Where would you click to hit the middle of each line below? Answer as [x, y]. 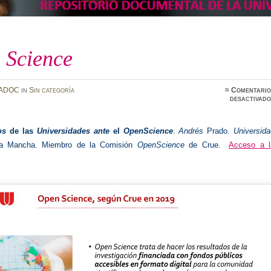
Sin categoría [51, 90]
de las [21, 131]
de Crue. [207, 145]
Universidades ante [73, 131]
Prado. [219, 131]
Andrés [191, 131]
